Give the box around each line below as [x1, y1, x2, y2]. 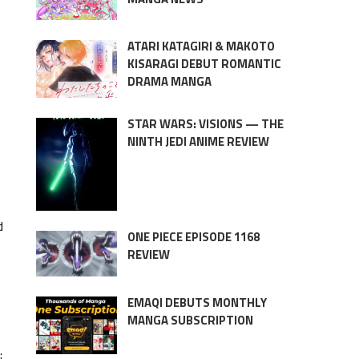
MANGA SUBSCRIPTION [127, 310, 253, 329]
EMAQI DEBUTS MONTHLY [127, 292, 267, 312]
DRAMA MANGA [127, 72, 212, 91]
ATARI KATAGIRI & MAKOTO [127, 37, 275, 56]
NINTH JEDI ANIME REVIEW [127, 132, 269, 151]
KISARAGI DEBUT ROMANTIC [127, 54, 281, 74]
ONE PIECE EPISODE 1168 [127, 227, 260, 246]
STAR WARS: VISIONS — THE [127, 115, 284, 134]
